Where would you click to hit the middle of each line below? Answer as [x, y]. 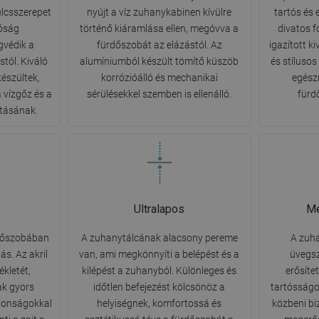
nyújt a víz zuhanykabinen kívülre [159, 12]
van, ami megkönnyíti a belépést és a [159, 255]
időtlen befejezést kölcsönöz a [159, 287]
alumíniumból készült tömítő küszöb [159, 62]
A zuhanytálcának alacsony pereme [159, 238]
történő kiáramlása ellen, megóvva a [159, 29]
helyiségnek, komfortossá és [159, 304]
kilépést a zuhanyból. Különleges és [159, 271]
